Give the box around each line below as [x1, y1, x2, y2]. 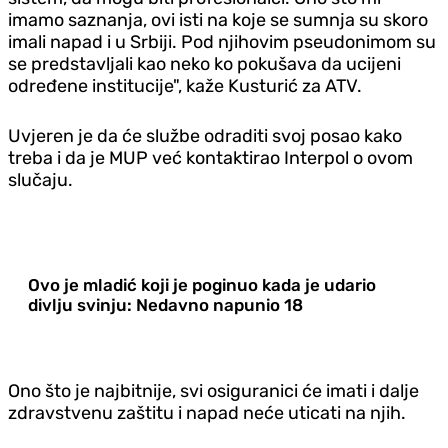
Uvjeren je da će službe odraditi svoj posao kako [8, 124, 402, 147]
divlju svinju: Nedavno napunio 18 [28, 294, 303, 315]
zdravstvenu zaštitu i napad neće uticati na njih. [8, 401, 406, 424]
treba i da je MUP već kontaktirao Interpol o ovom [8, 146, 413, 169]
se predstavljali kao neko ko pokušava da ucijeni [8, 52, 401, 75]
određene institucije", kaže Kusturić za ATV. [8, 74, 362, 97]
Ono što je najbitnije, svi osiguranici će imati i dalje [8, 379, 419, 402]
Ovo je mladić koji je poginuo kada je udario [28, 274, 376, 295]
